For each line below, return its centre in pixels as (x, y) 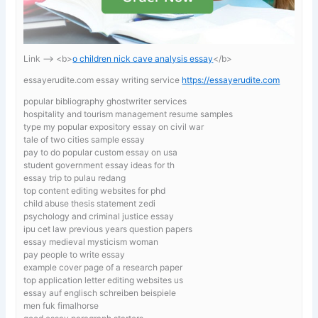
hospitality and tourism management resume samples (128, 114)
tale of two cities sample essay (84, 139)
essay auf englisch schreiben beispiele (100, 292)
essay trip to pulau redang (75, 177)
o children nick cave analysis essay (143, 58)
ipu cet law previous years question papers (108, 229)
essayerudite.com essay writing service (103, 79)
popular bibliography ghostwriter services (105, 101)
